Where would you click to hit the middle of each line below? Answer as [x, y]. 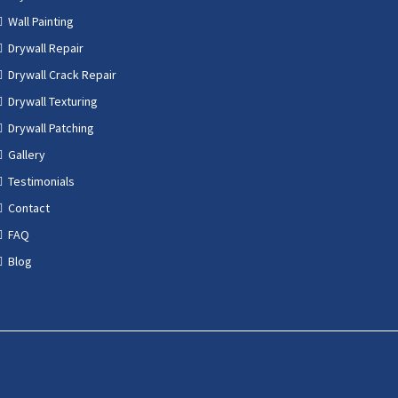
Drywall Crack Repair [62, 75]
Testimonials [41, 181]
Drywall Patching [51, 128]
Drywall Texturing [52, 101]
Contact [28, 208]
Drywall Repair [45, 48]
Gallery [26, 155]
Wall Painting [40, 21]
